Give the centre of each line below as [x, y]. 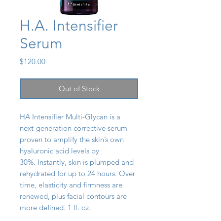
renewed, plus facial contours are [73, 196]
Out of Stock [79, 89]
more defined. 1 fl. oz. [55, 208]
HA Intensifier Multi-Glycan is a [70, 117]
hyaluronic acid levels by [59, 151]
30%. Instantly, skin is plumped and [77, 162]
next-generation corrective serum [74, 128]
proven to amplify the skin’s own [72, 140]
